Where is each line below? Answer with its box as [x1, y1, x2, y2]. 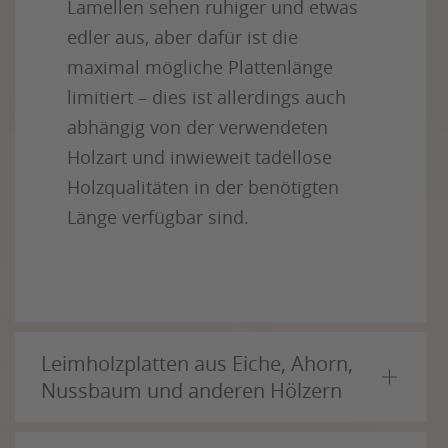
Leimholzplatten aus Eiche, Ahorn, [41, 350, 353, 377]
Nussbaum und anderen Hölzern [41, 377, 342, 404]
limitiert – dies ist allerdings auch [67, 85, 346, 109]
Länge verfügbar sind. [67, 205, 249, 229]
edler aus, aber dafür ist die [67, 25, 298, 49]
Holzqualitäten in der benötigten [67, 175, 339, 199]
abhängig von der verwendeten [67, 115, 328, 139]
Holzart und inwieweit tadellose [67, 145, 332, 169]
